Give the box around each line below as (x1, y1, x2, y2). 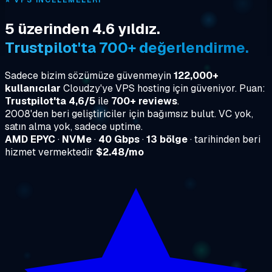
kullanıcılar (5, 81, 61, 95)
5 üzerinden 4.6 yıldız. (5, 19, 160, 38)
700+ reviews (111, 94, 177, 107)
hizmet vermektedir (5, 145, 96, 158)
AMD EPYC (5, 132, 55, 146)
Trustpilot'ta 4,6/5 (5, 94, 95, 107)
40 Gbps (98, 132, 140, 146)
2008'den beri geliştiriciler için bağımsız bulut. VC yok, (5, 107, 253, 120)
